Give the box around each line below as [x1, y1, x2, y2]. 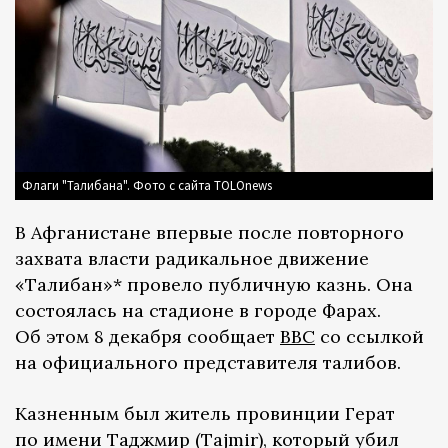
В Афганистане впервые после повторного [15, 221, 404, 245]
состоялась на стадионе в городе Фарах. [15, 299, 381, 323]
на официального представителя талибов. [15, 351, 401, 375]
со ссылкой [315, 325, 424, 349]
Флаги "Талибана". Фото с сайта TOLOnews [22, 177, 272, 195]
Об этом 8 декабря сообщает [15, 325, 280, 349]
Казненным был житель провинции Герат [15, 402, 395, 426]
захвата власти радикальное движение [15, 247, 369, 271]
